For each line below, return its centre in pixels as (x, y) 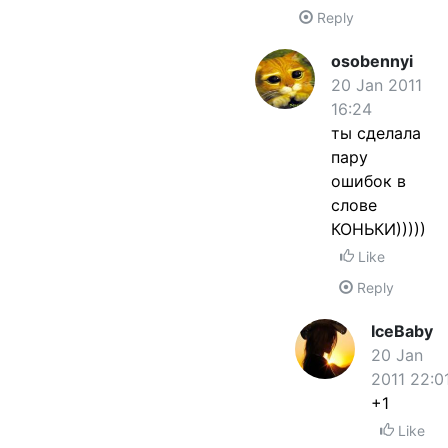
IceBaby (402, 331)
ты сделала (376, 133)
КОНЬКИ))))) (378, 229)
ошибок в (368, 181)
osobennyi (372, 61)
